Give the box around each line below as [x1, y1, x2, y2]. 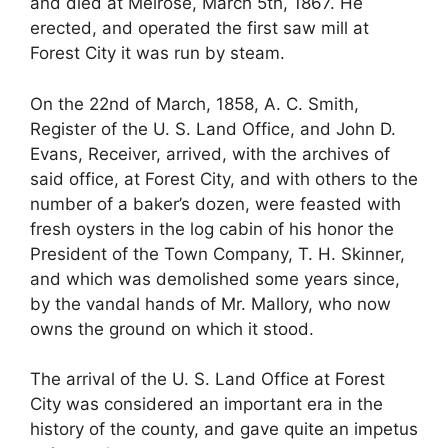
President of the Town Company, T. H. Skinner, [30, 243, 405, 264]
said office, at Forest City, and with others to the [30, 168, 418, 189]
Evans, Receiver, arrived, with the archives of [30, 143, 390, 164]
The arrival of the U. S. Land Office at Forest [30, 369, 385, 390]
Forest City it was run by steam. [30, 43, 285, 64]
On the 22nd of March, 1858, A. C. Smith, [30, 93, 359, 114]
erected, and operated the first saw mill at [30, 18, 369, 39]
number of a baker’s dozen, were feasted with [30, 193, 401, 214]
